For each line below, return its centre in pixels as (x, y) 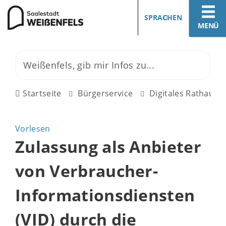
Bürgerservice (105, 93)
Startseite (42, 93)
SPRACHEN (163, 17)
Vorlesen (33, 129)
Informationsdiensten (105, 195)
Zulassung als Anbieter (108, 147)
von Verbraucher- (87, 171)
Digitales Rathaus (184, 93)
